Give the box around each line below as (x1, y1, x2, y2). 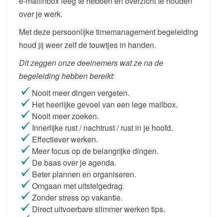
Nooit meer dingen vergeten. (32, 87, 129, 99)
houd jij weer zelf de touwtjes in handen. (19, 39, 156, 51)
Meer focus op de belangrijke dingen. (32, 145, 158, 157)
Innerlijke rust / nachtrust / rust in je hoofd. (32, 122, 173, 134)
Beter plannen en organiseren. (32, 169, 136, 180)
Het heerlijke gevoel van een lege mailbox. (32, 99, 178, 110)
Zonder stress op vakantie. (32, 192, 123, 203)
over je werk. (19, 8, 62, 20)
